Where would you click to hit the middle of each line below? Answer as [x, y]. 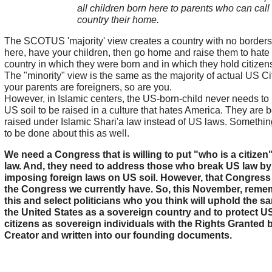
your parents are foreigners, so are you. [89, 87]
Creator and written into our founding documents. [118, 236]
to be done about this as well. [66, 134]
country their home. [119, 20]
